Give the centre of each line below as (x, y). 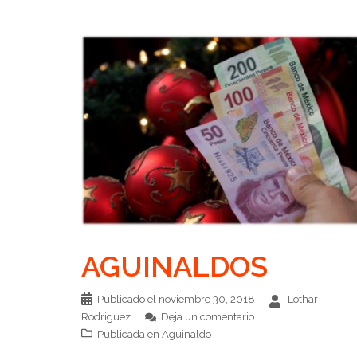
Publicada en (129, 334)
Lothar (303, 299)
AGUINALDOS (175, 266)
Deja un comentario (208, 316)
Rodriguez (106, 316)
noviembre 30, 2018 (207, 299)
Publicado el (128, 299)
